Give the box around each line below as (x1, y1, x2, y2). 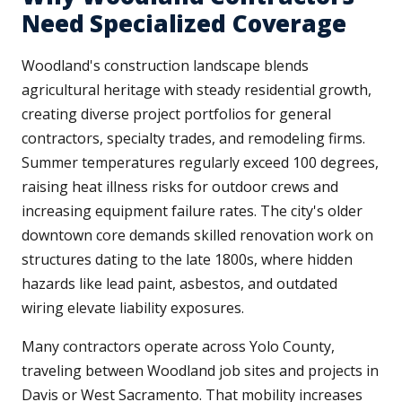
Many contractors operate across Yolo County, (22, 336, 335, 357)
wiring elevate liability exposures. (22, 298, 244, 319)
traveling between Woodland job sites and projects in (22, 361, 379, 381)
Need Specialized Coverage (22, 7, 346, 40)
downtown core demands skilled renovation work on (22, 225, 373, 246)
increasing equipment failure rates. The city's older (22, 201, 363, 222)
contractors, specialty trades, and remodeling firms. (22, 128, 365, 149)
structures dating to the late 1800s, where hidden (22, 249, 353, 270)
